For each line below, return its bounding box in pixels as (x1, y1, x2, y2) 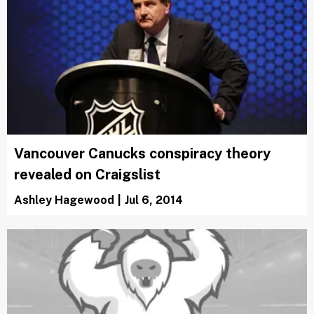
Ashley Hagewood (14, 193, 114, 207)
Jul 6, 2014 (125, 193, 183, 207)
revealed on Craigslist (14, 165, 161, 183)
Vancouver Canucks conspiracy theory (14, 144, 271, 162)
